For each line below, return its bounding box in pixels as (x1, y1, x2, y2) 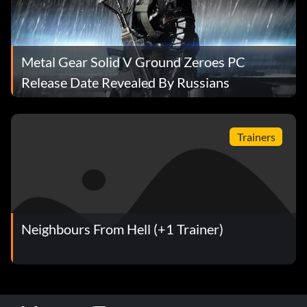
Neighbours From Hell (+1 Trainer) (21, 221, 223, 238)
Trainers (236, 130, 275, 143)
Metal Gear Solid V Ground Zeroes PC (21, 53, 245, 71)
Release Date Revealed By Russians (21, 74, 230, 91)
